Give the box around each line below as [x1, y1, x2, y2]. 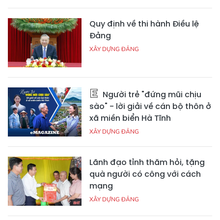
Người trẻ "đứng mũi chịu [101, 89, 201, 101]
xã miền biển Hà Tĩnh [89, 112, 171, 124]
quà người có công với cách [89, 168, 201, 180]
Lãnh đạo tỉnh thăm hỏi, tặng [89, 157, 205, 168]
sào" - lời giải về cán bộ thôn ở [89, 101, 211, 112]
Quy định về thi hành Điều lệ [89, 18, 199, 30]
